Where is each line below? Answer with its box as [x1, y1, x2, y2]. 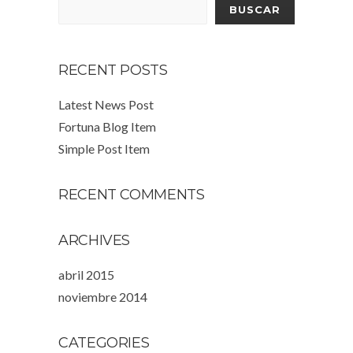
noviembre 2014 [58, 289, 147, 304]
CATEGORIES [58, 334, 150, 351]
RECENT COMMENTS [58, 186, 205, 203]
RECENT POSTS [58, 61, 168, 79]
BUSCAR [229, 3, 281, 16]
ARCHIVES [58, 232, 131, 249]
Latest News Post [58, 97, 154, 112]
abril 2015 [58, 267, 114, 282]
